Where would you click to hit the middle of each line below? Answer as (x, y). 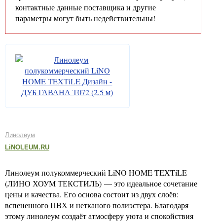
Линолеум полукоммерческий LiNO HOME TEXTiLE (96, 172)
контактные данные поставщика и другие (86, 7)
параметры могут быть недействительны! (85, 18)
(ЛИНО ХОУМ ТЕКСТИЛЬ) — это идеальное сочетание (101, 183)
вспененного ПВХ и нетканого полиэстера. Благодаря (97, 205)
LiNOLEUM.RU (27, 147)
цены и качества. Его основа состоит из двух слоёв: (92, 194)
